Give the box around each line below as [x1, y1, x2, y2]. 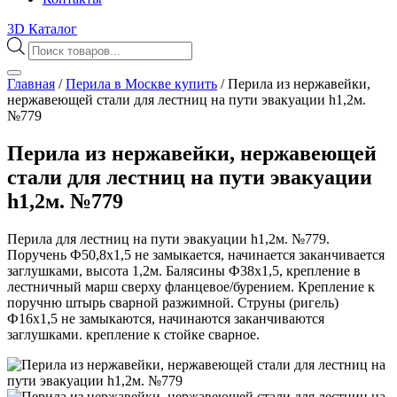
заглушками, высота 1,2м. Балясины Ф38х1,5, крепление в [7, 262, 361, 278]
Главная [7, 75, 55, 91]
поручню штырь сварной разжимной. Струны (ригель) [7, 294, 339, 310]
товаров [27, 51, 75, 67]
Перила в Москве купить [66, 75, 217, 91]
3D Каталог [7, 20, 77, 36]
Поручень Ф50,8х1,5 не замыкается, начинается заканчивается [7, 246, 385, 262]
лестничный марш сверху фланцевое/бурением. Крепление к [7, 278, 375, 294]
